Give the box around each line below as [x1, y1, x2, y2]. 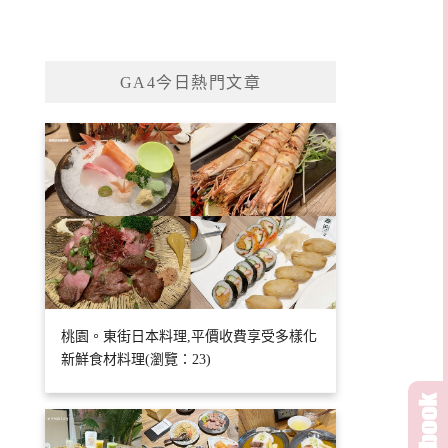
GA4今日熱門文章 [119, 74, 262, 91]
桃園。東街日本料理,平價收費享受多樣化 [61, 329, 318, 345]
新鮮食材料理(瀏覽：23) [61, 352, 212, 368]
